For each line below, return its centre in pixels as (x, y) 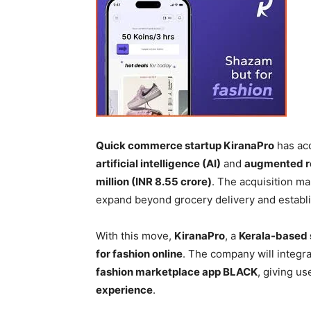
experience (124, 290)
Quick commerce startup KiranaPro (185, 146)
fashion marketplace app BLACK (177, 272)
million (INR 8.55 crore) (154, 182)
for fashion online (139, 254)
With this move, (135, 236)
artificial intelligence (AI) (158, 164)
